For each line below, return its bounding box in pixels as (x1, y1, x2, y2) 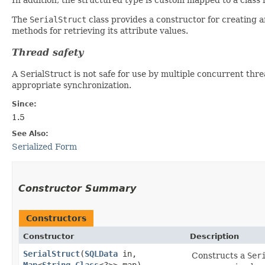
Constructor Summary (18, 182, 136, 194)
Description (190, 231, 239, 241)
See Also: (12, 129, 49, 138)
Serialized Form (12, 141, 77, 151)
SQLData (85, 248, 118, 258)
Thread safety (12, 46, 83, 58)
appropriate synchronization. (12, 80, 131, 90)
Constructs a (192, 250, 247, 260)
